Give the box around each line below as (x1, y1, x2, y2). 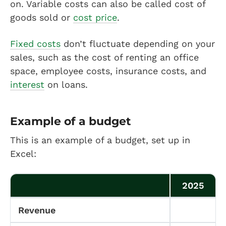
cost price (73, 12, 117, 23)
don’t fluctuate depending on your (61, 38, 215, 49)
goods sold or (10, 12, 73, 23)
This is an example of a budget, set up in (10, 134, 190, 145)
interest (10, 79, 44, 90)
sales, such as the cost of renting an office (10, 51, 199, 63)
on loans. (44, 79, 91, 90)
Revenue (18, 204, 55, 215)
